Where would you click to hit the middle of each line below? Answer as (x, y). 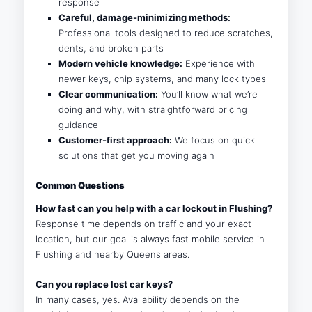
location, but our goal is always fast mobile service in (150, 239)
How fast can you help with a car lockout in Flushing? (154, 208)
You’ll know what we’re (208, 94)
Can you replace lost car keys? (104, 284)
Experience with (218, 64)
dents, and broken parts (111, 48)
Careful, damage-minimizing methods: (144, 18)
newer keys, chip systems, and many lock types (162, 79)
